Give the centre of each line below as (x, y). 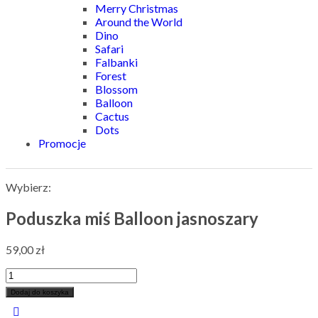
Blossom (116, 89)
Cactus (112, 116)
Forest (111, 76)
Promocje (62, 143)
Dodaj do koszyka (40, 292)
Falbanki (116, 62)
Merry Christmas (137, 8)
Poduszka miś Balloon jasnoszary (132, 218)
